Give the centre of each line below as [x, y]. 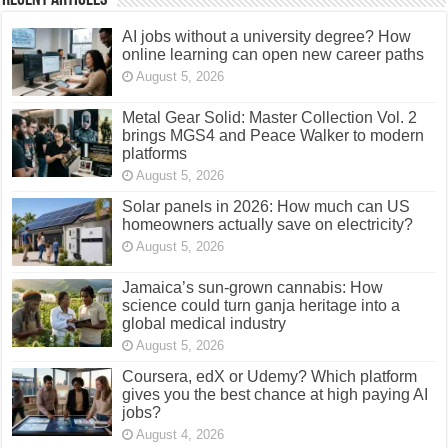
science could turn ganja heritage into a [261, 306]
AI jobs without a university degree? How [267, 36]
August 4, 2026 [180, 435]
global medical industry [204, 324]
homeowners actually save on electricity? [268, 224]
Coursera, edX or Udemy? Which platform [270, 377]
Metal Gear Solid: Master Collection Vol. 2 [270, 117]
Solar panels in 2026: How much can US [266, 206]
